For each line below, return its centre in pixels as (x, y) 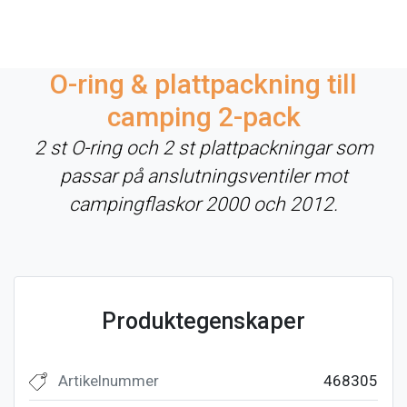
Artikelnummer (109, 380)
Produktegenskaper (203, 321)
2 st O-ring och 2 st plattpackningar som (203, 147)
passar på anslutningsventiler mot (203, 175)
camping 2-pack (203, 116)
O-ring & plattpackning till (203, 84)
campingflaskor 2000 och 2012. (203, 203)
